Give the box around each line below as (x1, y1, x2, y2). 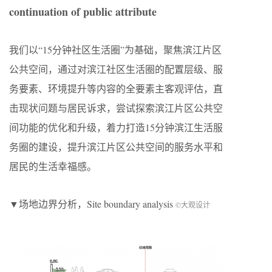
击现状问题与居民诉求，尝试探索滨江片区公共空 (9, 101, 223, 114)
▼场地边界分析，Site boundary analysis (9, 197, 175, 210)
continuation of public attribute (9, 3, 157, 19)
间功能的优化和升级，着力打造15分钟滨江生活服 (9, 120, 223, 134)
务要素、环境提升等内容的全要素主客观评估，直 (9, 81, 223, 95)
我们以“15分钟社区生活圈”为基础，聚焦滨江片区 (9, 42, 222, 56)
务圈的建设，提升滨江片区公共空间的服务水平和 (9, 140, 223, 153)
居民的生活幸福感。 (9, 159, 97, 172)
